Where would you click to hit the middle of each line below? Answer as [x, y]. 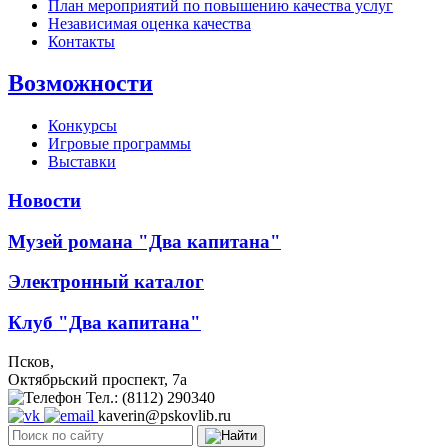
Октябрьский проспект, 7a [97, 379]
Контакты [81, 41]
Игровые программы [119, 144]
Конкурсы [82, 126]
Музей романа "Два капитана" [144, 241]
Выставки [82, 162]
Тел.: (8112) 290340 [150, 397]
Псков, [31, 361]
